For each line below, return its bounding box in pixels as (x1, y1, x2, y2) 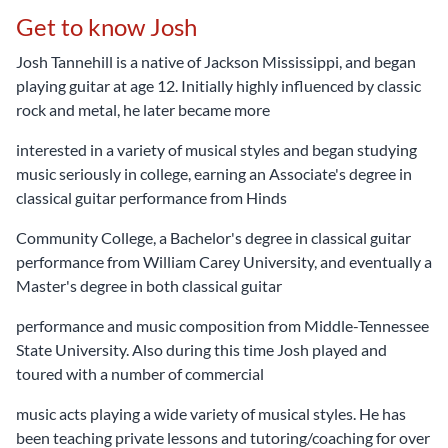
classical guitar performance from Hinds (16, 188, 287, 207)
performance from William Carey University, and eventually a (16, 252, 432, 271)
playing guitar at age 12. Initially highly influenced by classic (16, 76, 421, 95)
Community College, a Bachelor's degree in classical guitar (16, 228, 411, 247)
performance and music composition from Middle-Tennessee (16, 316, 429, 335)
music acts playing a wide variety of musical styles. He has (16, 404, 406, 423)
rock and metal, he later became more (16, 100, 273, 119)
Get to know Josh (16, 12, 197, 41)
